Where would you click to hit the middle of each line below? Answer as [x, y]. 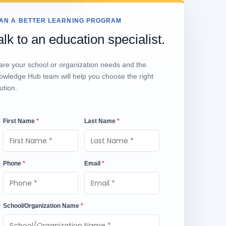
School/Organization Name [42, 206]
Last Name [101, 121]
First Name [20, 121]
